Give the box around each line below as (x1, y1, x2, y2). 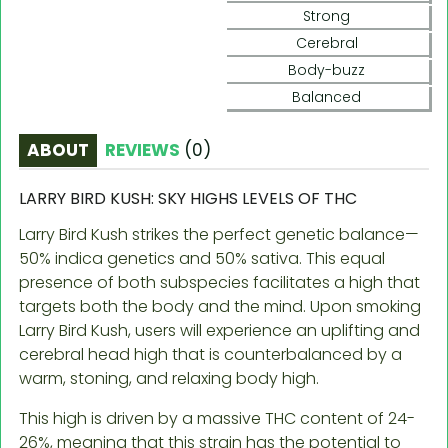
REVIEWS (105, 137, 184, 162)
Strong (303, 5, 350, 26)
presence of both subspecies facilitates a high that (19, 270, 420, 294)
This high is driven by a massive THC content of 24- (19, 406, 415, 430)
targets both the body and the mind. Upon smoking (19, 294, 421, 318)
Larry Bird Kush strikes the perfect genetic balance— (19, 222, 419, 246)
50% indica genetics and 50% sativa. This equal (19, 246, 385, 270)
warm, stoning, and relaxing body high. (19, 366, 319, 390)
